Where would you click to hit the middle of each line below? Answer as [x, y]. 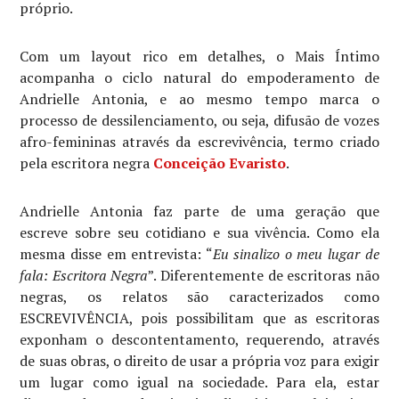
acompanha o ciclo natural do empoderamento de [199, 77]
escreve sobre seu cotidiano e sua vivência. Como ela [199, 232]
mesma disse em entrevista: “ [116, 253]
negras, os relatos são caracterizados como [199, 296]
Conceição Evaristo [220, 163]
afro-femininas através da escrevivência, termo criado [199, 141]
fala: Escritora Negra [84, 275]
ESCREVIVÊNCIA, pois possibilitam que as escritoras [199, 318]
